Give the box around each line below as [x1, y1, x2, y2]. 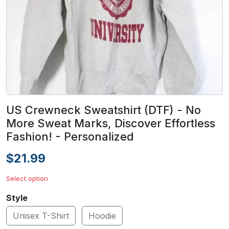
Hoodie [88, 211, 116, 221]
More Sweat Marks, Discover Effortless [6, 117, 215, 130]
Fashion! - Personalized [6, 130, 134, 144]
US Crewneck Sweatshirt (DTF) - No [6, 103, 201, 117]
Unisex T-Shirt [13, 211, 69, 221]
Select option [6, 174, 48, 183]
